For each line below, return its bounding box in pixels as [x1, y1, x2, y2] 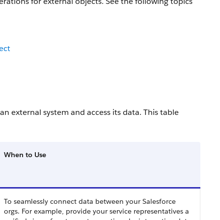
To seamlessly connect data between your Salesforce [4, 197, 176, 206]
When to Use [4, 150, 46, 159]
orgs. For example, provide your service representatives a [4, 207, 189, 216]
